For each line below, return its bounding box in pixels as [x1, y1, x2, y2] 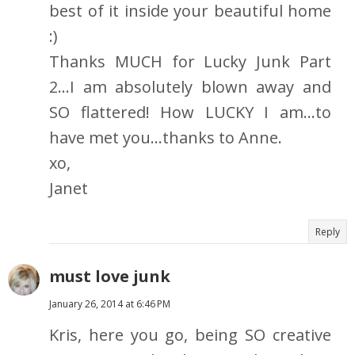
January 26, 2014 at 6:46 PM [49, 297, 170, 311]
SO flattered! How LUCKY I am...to [49, 101, 331, 124]
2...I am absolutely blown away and [49, 76, 331, 98]
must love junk [49, 265, 170, 288]
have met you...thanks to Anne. [49, 127, 282, 149]
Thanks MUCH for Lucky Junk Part [49, 51, 331, 73]
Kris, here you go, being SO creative [49, 324, 331, 346]
